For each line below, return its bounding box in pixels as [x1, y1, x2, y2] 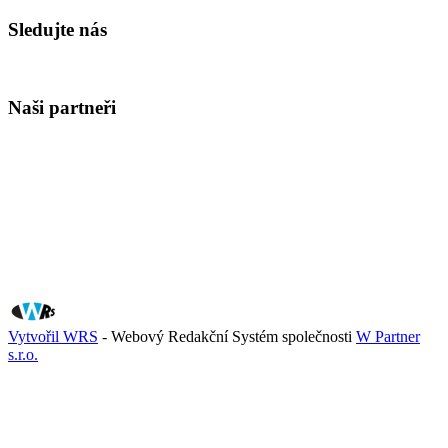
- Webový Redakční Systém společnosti [98, 328, 356, 346]
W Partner [356, 328, 420, 346]
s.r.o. [8, 346, 38, 364]
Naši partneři [8, 96, 116, 118]
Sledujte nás [8, 19, 107, 41]
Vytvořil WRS [8, 328, 98, 346]
